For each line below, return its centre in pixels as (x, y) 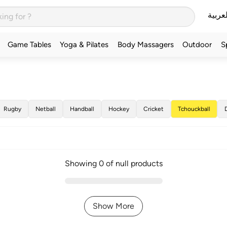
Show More (113, 206)
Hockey (119, 109)
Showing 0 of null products (113, 163)
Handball (82, 109)
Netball (45, 109)
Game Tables (29, 44)
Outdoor (197, 44)
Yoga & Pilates (84, 44)
